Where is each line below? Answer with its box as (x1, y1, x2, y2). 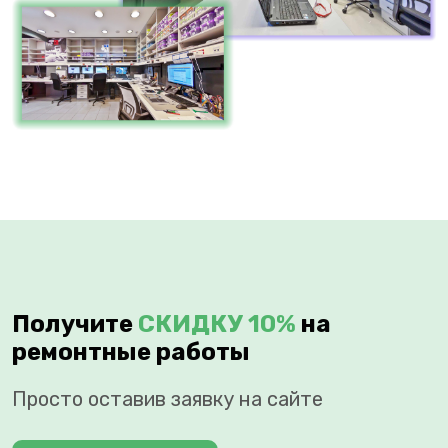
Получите (12, 310, 138, 339)
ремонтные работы (12, 338, 250, 367)
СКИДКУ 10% (138, 310, 296, 339)
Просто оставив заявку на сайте (12, 387, 323, 412)
